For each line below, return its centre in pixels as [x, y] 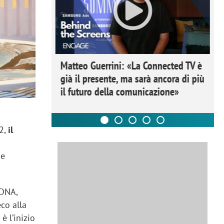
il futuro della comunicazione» [119, 91]
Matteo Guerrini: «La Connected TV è [131, 65]
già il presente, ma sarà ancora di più [132, 78]
